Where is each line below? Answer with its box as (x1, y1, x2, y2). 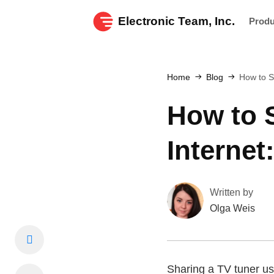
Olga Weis (210, 203, 255, 213)
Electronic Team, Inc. (118, 15, 235, 28)
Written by (210, 187, 253, 198)
